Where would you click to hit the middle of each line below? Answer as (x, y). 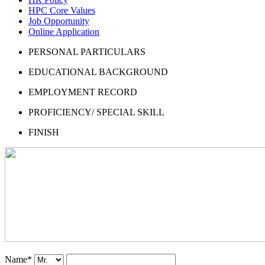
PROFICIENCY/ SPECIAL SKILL (96, 112)
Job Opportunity (59, 21)
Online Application (64, 31)
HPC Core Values (62, 10)
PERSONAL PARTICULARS (87, 51)
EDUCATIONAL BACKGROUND (98, 72)
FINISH (44, 132)
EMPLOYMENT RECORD (83, 92)
